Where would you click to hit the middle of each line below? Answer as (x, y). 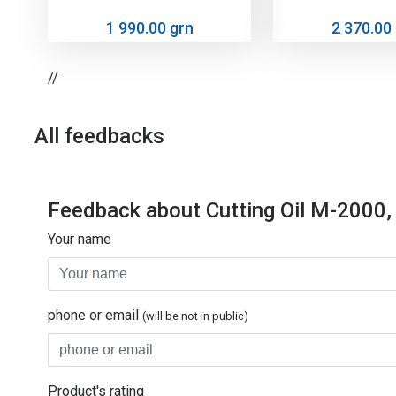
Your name (80, 240)
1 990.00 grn (149, 28)
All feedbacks (99, 137)
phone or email (95, 316)
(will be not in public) (195, 316)
